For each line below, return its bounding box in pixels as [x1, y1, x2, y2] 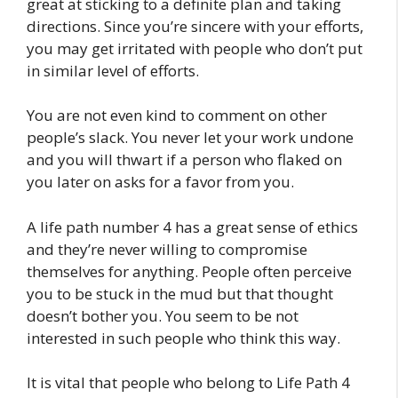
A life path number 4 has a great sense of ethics [27, 216, 358, 237]
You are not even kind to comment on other [27, 105, 327, 126]
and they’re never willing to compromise [27, 238, 307, 259]
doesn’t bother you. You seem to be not [27, 305, 298, 326]
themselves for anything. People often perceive [27, 260, 352, 282]
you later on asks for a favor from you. [27, 171, 294, 193]
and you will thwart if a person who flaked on [27, 149, 342, 171]
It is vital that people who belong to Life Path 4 [27, 372, 350, 394]
